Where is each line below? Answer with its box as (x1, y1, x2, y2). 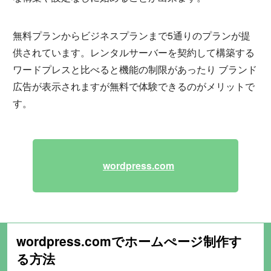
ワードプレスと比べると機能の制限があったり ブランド (13, 62, 258, 77)
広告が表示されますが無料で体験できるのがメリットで (13, 79, 255, 94)
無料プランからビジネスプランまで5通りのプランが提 (13, 28, 251, 43)
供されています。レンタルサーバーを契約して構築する (13, 45, 255, 60)
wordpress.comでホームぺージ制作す (16, 232, 242, 250)
